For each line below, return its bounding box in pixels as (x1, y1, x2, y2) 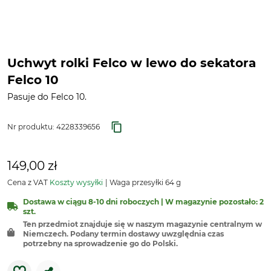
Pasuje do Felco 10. (7, 91, 87, 102)
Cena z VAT (7, 178, 50, 187)
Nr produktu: (7, 122, 56, 131)
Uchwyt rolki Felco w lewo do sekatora (7, 56, 256, 70)
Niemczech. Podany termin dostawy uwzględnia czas (23, 229, 224, 238)
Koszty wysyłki (50, 178, 103, 187)
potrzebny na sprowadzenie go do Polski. (23, 239, 178, 248)
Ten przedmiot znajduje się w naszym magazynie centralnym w (23, 220, 262, 229)
